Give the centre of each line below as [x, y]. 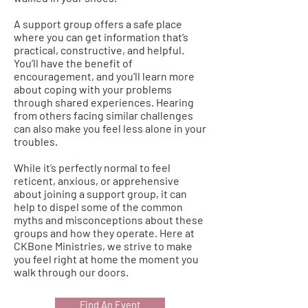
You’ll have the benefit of [73, 63]
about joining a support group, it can [100, 193]
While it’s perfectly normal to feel [92, 167]
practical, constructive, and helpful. [99, 49]
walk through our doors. [71, 272]
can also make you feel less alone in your [110, 128]
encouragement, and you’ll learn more [104, 76]
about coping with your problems [93, 89]
